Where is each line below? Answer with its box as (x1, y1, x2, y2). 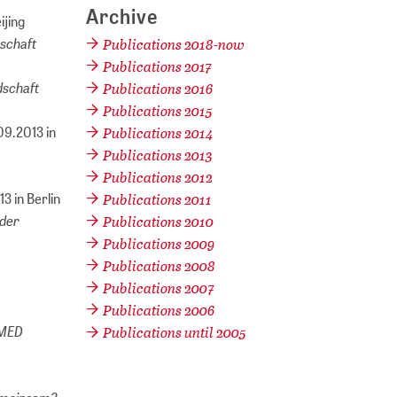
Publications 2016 (102, 78, 214, 99)
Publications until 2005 (102, 322, 246, 343)
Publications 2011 (102, 189, 212, 210)
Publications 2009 (102, 233, 215, 254)
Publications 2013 (102, 144, 213, 166)
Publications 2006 (102, 300, 215, 321)
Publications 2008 (102, 255, 215, 276)
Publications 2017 (102, 56, 212, 77)
